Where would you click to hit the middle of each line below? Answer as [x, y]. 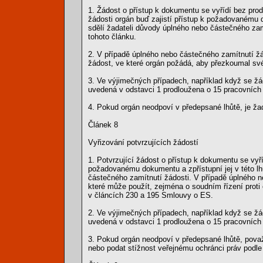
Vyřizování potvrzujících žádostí [143, 142]
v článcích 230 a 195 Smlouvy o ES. [151, 195]
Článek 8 [103, 125]
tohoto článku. [112, 37]
